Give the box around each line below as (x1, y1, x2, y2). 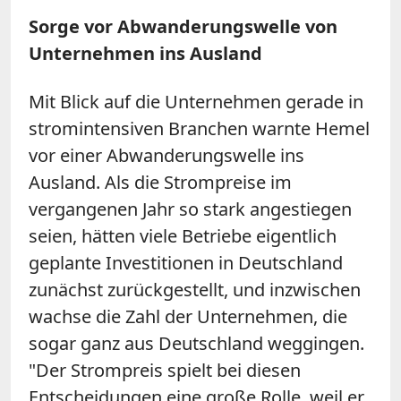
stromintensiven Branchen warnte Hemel (29, 115, 370, 141)
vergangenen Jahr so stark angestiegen (29, 196, 352, 221)
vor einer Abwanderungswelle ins (29, 142, 304, 167)
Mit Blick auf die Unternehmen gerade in (29, 89, 363, 114)
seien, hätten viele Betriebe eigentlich (29, 223, 337, 248)
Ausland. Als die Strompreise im (29, 169, 292, 194)
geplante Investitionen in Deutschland (29, 250, 343, 275)
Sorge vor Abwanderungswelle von (29, 13, 337, 38)
